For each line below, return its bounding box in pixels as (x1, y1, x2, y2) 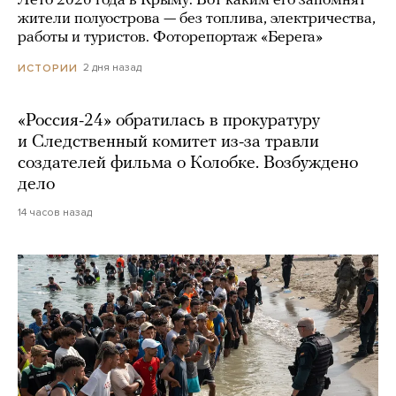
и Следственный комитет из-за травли (18, 133, 319, 151)
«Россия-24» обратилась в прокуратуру (18, 111, 320, 130)
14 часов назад (18, 205, 92, 218)
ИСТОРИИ (18, 61, 78, 74)
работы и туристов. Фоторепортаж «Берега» (18, 29, 323, 47)
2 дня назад (83, 61, 141, 74)
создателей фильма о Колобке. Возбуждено (18, 154, 358, 172)
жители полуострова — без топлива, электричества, (18, 11, 376, 28)
